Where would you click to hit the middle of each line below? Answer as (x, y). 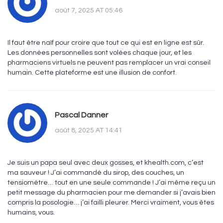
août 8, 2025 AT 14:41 (89, 130)
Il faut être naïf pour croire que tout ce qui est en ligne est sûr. (106, 43)
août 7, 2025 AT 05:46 (89, 10)
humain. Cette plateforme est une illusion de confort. (92, 73)
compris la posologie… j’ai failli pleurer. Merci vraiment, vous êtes (111, 203)
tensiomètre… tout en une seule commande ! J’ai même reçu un (111, 183)
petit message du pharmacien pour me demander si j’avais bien (111, 193)
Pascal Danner (81, 115)
